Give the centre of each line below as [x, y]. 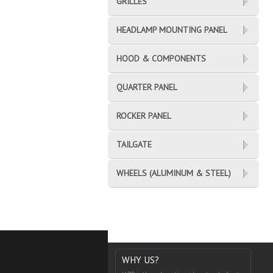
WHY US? [141, 260]
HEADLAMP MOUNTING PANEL [172, 30]
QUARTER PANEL [147, 87]
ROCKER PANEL [144, 115]
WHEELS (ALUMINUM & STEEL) [174, 173]
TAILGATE [134, 144]
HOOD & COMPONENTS [161, 58]
